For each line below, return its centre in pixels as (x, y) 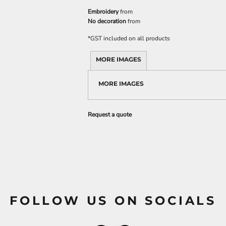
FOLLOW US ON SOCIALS (113, 201)
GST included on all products (130, 38)
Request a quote (110, 115)
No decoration (107, 21)
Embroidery (103, 12)
